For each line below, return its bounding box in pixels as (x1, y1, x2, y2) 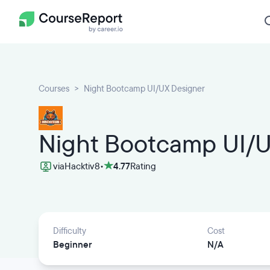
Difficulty (53, 225, 86, 237)
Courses (39, 83, 69, 95)
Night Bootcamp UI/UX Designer (84, 83, 205, 95)
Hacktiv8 (64, 160, 100, 172)
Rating (130, 160, 156, 172)
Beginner (53, 239, 92, 251)
